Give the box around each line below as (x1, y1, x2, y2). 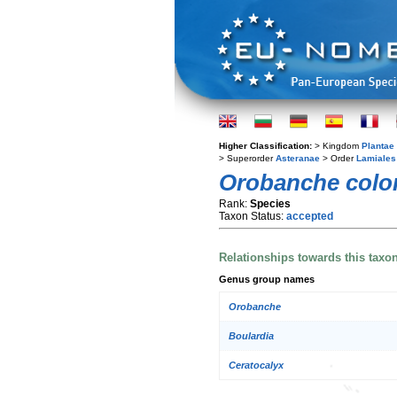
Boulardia (229, 331, 274, 342)
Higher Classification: (219, 141, 315, 151)
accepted (286, 210, 333, 222)
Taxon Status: (219, 210, 286, 222)
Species (250, 198, 291, 210)
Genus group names (219, 273, 315, 284)
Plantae (362, 141, 394, 151)
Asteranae (276, 153, 320, 163)
